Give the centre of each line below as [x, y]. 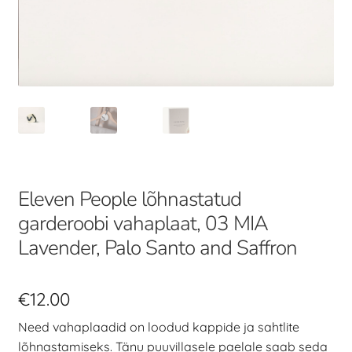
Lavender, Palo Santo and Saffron [157, 248]
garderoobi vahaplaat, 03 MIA [143, 224]
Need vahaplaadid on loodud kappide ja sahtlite [158, 327]
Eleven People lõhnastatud [129, 200]
